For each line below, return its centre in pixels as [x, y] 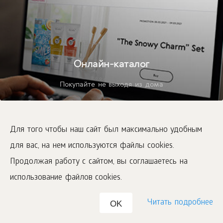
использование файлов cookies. [66, 178]
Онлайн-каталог [111, 63]
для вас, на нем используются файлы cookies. [92, 146]
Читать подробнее [180, 203]
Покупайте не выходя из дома [111, 84]
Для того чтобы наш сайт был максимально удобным [106, 130]
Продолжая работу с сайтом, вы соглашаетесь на [99, 162]
